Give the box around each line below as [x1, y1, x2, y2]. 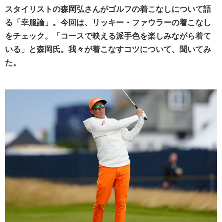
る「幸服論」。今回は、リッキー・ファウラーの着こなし [5, 17, 211, 27]
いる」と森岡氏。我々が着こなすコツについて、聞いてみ [5, 44, 211, 54]
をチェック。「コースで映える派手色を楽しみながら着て [5, 31, 211, 41]
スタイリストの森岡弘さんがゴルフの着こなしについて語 [5, 4, 211, 14]
